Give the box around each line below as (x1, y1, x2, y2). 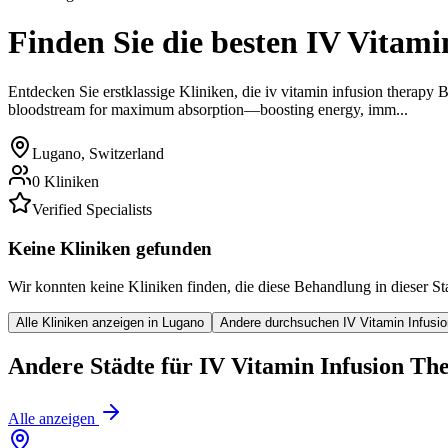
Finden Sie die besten (8, 24, 298, 61)
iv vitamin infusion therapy (265, 82, 434, 100)
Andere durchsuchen (220, 315, 339, 331)
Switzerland (89, 144, 164, 162)
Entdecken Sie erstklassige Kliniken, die (8, 82, 261, 100)
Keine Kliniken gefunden (8, 237, 212, 259)
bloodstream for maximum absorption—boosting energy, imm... (8, 100, 408, 118)
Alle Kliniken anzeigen (16, 315, 144, 331)
